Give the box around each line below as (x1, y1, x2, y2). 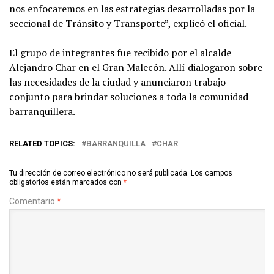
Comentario (9, 196, 57, 207)
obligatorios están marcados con (9, 178, 124, 187)
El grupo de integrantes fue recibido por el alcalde (9, 46, 231, 60)
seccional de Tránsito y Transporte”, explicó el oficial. (9, 17, 247, 31)
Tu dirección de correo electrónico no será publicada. (9, 169, 189, 178)
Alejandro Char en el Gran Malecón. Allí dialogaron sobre (9, 61, 262, 75)
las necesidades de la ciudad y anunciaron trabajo (9, 75, 226, 89)
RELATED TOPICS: (9, 139, 75, 149)
